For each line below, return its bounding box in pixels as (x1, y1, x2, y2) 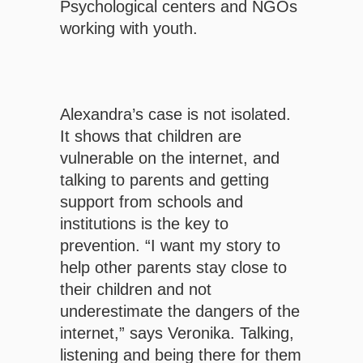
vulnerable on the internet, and (60, 148, 280, 167)
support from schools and (60, 192, 243, 211)
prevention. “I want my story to (60, 236, 280, 254)
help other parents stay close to (60, 258, 287, 276)
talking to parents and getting (60, 170, 269, 189)
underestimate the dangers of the (60, 301, 300, 320)
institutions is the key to (60, 214, 228, 233)
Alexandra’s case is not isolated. (60, 105, 291, 123)
